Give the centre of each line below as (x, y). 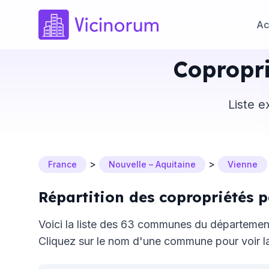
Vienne (243, 164)
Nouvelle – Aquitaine (152, 164)
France (62, 164)
